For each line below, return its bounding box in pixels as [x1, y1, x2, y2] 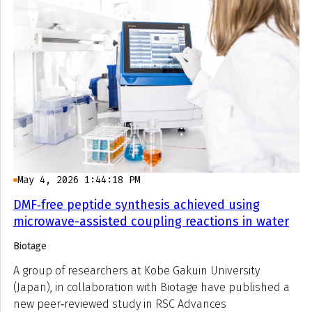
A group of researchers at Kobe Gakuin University [13, 264, 260, 277]
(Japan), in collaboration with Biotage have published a [13, 281, 290, 294]
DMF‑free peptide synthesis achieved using [13, 197, 260, 212]
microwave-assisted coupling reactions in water [13, 214, 289, 229]
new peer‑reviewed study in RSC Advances [13, 297, 226, 311]
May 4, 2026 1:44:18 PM [17, 173, 140, 187]
